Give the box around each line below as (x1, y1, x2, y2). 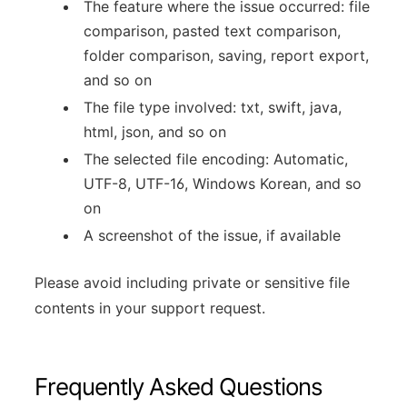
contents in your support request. (35, 298, 265, 317)
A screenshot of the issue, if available (84, 225, 341, 244)
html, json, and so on (84, 122, 226, 141)
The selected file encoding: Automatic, (84, 149, 348, 168)
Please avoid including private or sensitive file (35, 273, 350, 292)
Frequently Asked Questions (35, 372, 323, 401)
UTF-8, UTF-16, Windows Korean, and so (84, 174, 362, 193)
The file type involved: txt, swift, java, (84, 97, 342, 116)
